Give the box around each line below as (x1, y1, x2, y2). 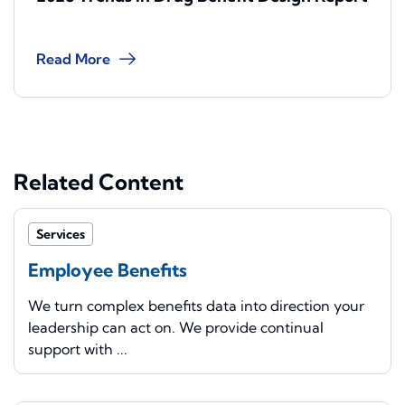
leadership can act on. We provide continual (28, 318, 324, 337)
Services (36, 226, 85, 243)
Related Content (14, 168, 184, 196)
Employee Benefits (28, 259, 187, 282)
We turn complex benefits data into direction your (28, 297, 364, 316)
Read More (36, 50, 110, 69)
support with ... (28, 340, 127, 359)
